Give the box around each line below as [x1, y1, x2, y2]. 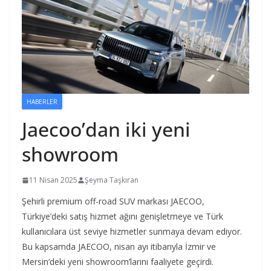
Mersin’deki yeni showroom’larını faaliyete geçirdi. [22, 256, 214, 268]
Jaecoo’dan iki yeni [22, 116, 191, 143]
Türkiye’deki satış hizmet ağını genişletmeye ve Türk [22, 211, 223, 223]
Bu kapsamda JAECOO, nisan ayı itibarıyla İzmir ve [22, 241, 216, 253]
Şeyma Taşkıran [85, 175, 139, 186]
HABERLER [27, 97, 57, 106]
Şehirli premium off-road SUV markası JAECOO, [22, 195, 204, 207]
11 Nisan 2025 [29, 175, 77, 186]
